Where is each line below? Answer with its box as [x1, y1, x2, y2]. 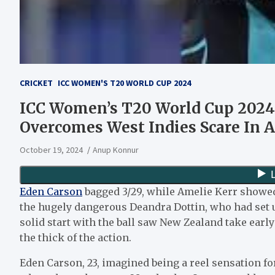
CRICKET [20, 77, 53, 88]
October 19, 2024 [20, 144, 83, 155]
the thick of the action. [20, 231, 131, 244]
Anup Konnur [93, 144, 139, 155]
